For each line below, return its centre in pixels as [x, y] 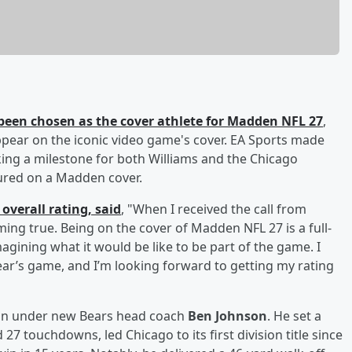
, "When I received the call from [214, 209]
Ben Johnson [227, 315]
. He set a [294, 315]
